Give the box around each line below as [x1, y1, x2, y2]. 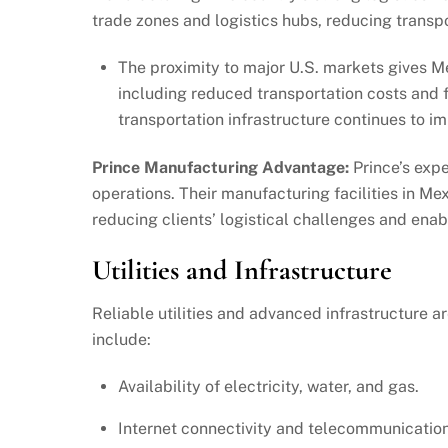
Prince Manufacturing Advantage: [92, 158, 349, 178]
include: [92, 330, 151, 350]
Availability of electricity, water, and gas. [117, 376, 419, 396]
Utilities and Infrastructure [92, 253, 392, 288]
